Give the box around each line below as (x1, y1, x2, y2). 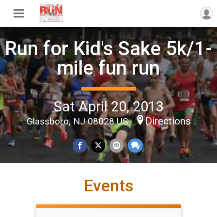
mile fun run (57, 56, 160, 79)
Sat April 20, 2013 (53, 98, 164, 115)
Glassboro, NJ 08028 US (26, 115, 130, 127)
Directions (145, 115, 191, 127)
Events (84, 176, 133, 196)
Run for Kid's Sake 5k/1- (5, 37, 212, 60)
